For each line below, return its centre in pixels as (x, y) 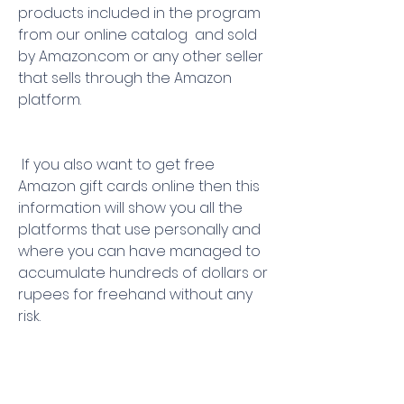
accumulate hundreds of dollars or (143, 273)
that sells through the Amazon (125, 78)
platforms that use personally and (139, 230)
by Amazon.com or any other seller (141, 56)
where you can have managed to (139, 251)
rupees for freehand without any (135, 294)
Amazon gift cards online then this (139, 186)
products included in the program (139, 13)
